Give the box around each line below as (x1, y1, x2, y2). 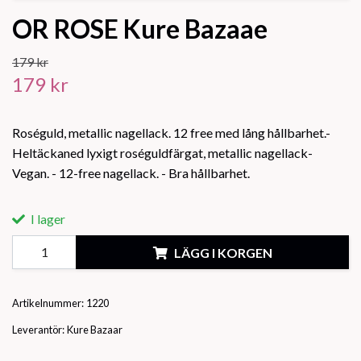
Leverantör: (12, 323, 64, 337)
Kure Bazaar (67, 323, 122, 337)
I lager (28, 211, 65, 227)
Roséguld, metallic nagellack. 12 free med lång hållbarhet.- (12, 125, 330, 141)
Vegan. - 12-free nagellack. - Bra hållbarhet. (12, 165, 250, 181)
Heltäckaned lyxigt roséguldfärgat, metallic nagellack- (12, 145, 313, 161)
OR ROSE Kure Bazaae (12, 13, 268, 45)
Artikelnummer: (12, 297, 84, 310)
